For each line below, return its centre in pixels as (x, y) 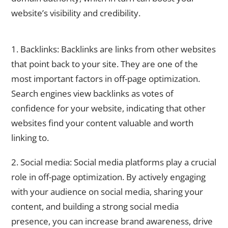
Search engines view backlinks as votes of (92, 93)
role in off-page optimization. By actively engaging (108, 177)
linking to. (30, 137)
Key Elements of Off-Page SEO (62, 36)
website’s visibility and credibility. (76, 13)
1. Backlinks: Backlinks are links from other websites (113, 49)
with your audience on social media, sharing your (107, 192)
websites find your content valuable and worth (102, 123)
